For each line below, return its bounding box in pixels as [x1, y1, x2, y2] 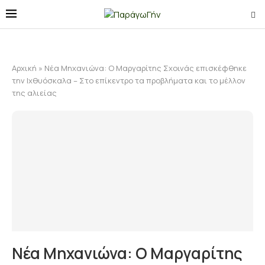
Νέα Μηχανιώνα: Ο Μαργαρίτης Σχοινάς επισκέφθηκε [44, 63, 247, 73]
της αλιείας [12, 88, 57, 98]
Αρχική [12, 63, 37, 73]
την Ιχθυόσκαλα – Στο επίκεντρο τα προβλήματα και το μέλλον [12, 75, 245, 86]
